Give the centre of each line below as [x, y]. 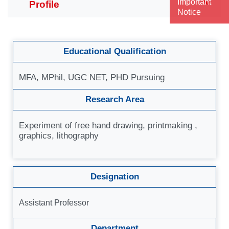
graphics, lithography [59, 136]
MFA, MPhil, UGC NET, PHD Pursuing [92, 77]
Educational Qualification [114, 51]
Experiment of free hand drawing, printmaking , [108, 125]
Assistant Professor [54, 203]
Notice [189, 12]
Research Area [114, 99]
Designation [114, 177]
